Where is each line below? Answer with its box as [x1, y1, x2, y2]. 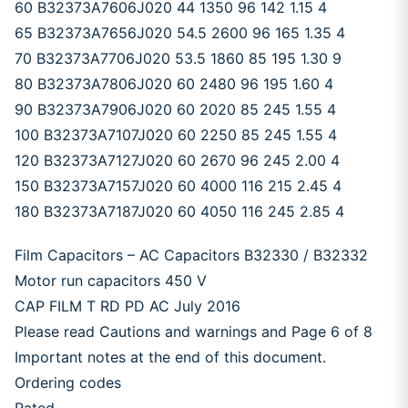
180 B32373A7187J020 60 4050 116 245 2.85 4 [15, 202, 344, 220]
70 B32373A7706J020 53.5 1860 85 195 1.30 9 [15, 49, 342, 67]
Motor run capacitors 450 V [15, 271, 207, 290]
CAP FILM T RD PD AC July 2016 [15, 297, 240, 315]
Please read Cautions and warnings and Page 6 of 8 [15, 322, 372, 341]
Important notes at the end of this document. [15, 348, 326, 366]
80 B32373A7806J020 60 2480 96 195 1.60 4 [15, 75, 333, 93]
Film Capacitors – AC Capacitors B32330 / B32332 [15, 246, 368, 264]
